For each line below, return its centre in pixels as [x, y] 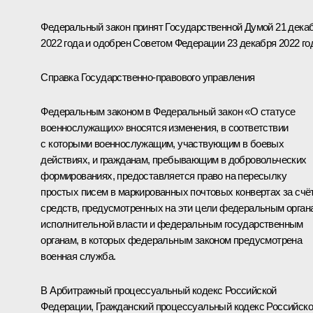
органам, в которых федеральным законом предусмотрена [172, 240]
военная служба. [78, 256]
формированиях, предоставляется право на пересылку [163, 175]
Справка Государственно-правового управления [148, 77]
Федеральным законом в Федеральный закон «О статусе [168, 111]
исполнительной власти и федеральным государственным [172, 224]
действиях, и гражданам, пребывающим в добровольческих [174, 159]
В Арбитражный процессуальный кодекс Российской [159, 290]
